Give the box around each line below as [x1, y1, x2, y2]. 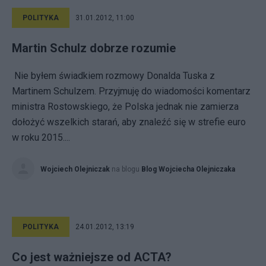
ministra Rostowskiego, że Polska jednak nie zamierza [12, 101, 239, 112]
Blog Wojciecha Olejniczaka [141, 165, 235, 173]
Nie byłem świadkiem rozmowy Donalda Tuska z [12, 70, 215, 81]
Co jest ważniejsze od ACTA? [12, 250, 172, 264]
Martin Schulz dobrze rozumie [12, 41, 176, 55]
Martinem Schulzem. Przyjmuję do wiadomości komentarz [12, 85, 251, 97]
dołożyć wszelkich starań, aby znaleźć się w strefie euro [12, 116, 246, 128]
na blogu [112, 165, 141, 173]
